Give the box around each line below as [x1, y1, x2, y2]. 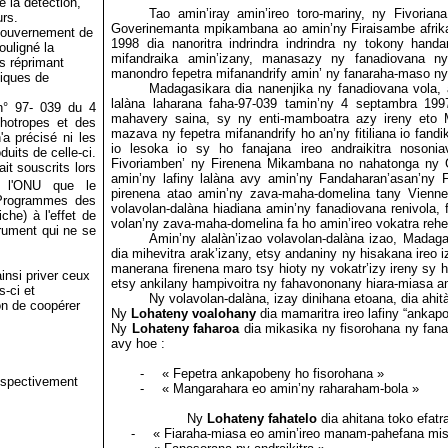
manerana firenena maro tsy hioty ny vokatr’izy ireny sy [111, 261, 437, 276]
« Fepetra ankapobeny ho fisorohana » [162, 366, 385, 381]
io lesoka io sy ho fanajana [111, 141, 292, 156]
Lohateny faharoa [131, 321, 240, 336]
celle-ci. [50, 144, 96, 160]
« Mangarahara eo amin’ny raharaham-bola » [162, 381, 420, 396]
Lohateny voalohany [131, 306, 257, 321]
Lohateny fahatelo [206, 411, 317, 426]
